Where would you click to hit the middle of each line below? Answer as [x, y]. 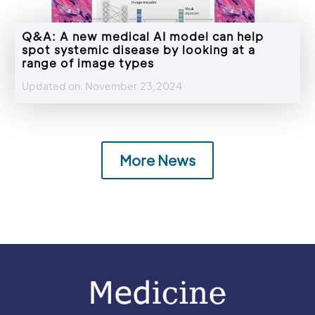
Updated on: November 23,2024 [102, 86]
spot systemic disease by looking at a [139, 50]
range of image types [88, 63]
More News [157, 161]
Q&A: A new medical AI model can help [143, 37]
